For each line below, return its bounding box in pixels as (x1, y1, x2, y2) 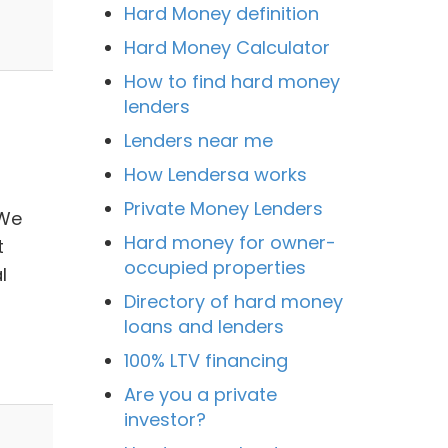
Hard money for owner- (123, 229, 336, 255)
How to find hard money (123, 68, 340, 94)
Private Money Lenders (123, 195, 323, 221)
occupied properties (123, 254, 306, 280)
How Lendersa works (123, 161, 307, 187)
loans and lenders (123, 313, 284, 339)
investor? (123, 406, 206, 432)
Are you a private (123, 381, 277, 407)
